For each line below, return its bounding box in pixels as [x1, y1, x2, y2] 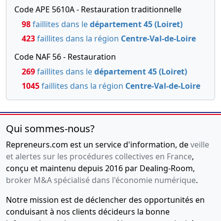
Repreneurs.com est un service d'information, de [6, 139, 190, 150]
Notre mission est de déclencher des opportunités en [6, 194, 205, 205]
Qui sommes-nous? [6, 121, 95, 135]
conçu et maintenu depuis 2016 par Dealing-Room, [6, 162, 195, 174]
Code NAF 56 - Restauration [14, 51, 116, 62]
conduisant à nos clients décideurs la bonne [6, 206, 170, 217]
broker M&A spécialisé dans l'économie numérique [6, 174, 196, 185]
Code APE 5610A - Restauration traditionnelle [14, 3, 182, 15]
